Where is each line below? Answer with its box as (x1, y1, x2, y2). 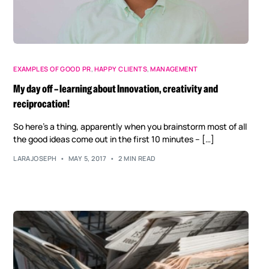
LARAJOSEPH (13, 154, 57, 163)
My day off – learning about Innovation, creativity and (13, 82, 219, 95)
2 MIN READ (118, 154, 156, 163)
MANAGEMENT (150, 64, 198, 73)
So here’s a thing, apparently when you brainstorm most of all (13, 120, 247, 132)
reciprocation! (13, 97, 70, 110)
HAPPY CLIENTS (94, 64, 148, 73)
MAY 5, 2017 (68, 154, 107, 163)
